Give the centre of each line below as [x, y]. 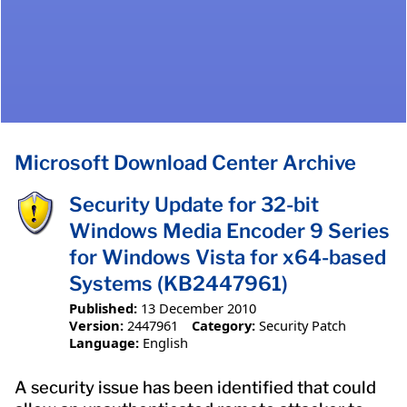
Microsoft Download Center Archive [185, 163]
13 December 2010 [199, 308]
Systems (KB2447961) [179, 284]
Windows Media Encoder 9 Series [229, 231]
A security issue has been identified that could [195, 387]
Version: [96, 325]
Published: [103, 308]
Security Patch [302, 325]
